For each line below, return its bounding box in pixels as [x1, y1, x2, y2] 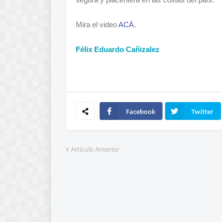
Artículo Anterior [71, 145, 119, 154]
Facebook [126, 107, 155, 116]
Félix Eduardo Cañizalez [76, 45, 160, 54]
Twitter [191, 107, 214, 116]
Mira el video [76, 20, 118, 29]
